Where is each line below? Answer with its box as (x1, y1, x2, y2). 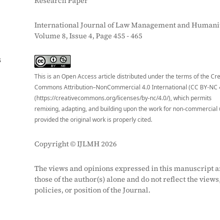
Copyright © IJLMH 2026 (34, 139, 117, 149)
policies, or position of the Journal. (34, 185, 150, 195)
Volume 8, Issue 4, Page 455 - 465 (34, 31, 142, 41)
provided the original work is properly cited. (34, 115, 152, 124)
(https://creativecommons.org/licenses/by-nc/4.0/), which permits (34, 94, 212, 102)
